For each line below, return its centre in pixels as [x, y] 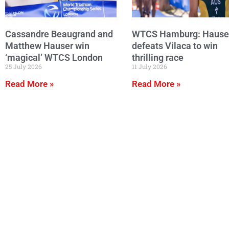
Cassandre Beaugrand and [59, 34]
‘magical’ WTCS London [54, 57]
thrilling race [158, 57]
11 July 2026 [150, 66]
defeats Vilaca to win [175, 45]
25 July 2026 [24, 66]
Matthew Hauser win [47, 45]
